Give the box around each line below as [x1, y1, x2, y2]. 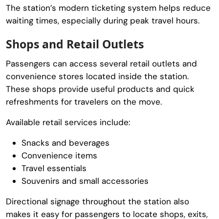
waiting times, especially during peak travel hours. [6, 15, 199, 26]
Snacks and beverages [22, 137, 109, 148]
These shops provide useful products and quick [6, 83, 195, 94]
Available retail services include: [6, 116, 130, 128]
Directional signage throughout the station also [6, 196, 189, 207]
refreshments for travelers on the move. [6, 96, 162, 107]
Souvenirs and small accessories [22, 175, 149, 186]
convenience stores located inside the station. [6, 70, 189, 82]
